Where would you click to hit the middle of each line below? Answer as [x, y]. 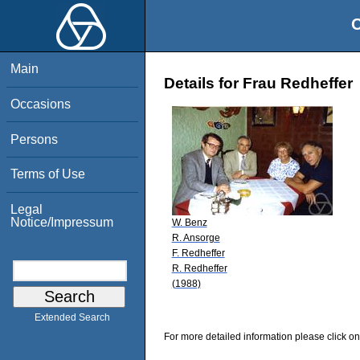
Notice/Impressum [62, 222]
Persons [35, 139]
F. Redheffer [198, 253]
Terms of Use [48, 174]
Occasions [41, 104]
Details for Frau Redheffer [258, 84]
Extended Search [72, 318]
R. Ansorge [196, 237]
